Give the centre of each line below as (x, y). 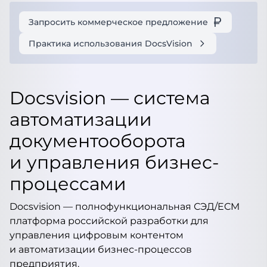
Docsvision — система (110, 98)
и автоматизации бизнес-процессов (101, 249)
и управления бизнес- (114, 162)
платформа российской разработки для (109, 221)
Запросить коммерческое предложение (118, 22)
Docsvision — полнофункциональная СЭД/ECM (125, 207)
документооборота (97, 141)
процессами (68, 184)
